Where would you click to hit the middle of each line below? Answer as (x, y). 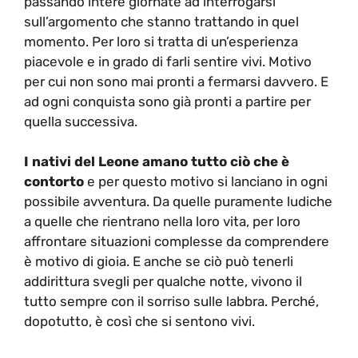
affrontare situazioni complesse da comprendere (177, 242)
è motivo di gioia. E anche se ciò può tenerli (159, 262)
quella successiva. (81, 121)
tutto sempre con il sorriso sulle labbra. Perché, (171, 302)
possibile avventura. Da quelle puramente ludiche (178, 202)
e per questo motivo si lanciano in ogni (206, 182)
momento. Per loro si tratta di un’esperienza (161, 41)
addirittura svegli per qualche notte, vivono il (163, 282)
